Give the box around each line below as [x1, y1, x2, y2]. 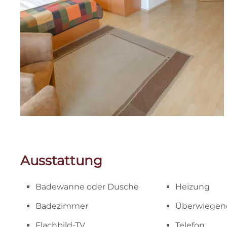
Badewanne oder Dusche [35, 182, 139, 192]
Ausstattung [20, 153, 102, 169]
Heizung [175, 182, 210, 192]
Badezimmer [35, 201, 88, 211]
